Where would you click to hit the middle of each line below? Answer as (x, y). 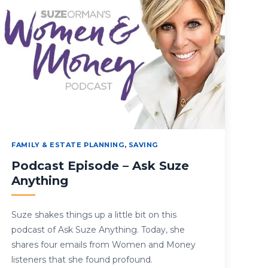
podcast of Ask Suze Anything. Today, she (98, 230)
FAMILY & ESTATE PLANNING (68, 145)
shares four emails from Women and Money (104, 245)
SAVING (143, 145)
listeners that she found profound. (82, 260)
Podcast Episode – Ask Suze (100, 166)
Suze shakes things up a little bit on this (94, 215)
